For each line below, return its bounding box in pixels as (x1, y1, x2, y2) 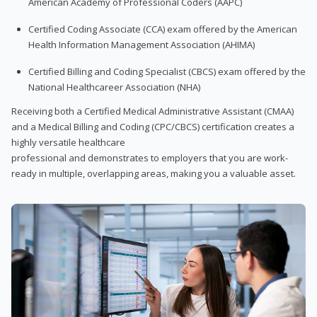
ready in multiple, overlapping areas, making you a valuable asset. (11, 166, 296, 180)
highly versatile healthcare (11, 135, 125, 149)
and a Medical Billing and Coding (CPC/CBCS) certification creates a (11, 120, 294, 133)
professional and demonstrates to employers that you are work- (11, 151, 288, 164)
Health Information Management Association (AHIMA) (28, 38, 255, 51)
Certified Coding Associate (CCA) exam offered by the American (28, 22, 297, 35)
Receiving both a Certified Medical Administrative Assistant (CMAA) (11, 104, 294, 117)
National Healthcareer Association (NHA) (28, 80, 200, 93)
